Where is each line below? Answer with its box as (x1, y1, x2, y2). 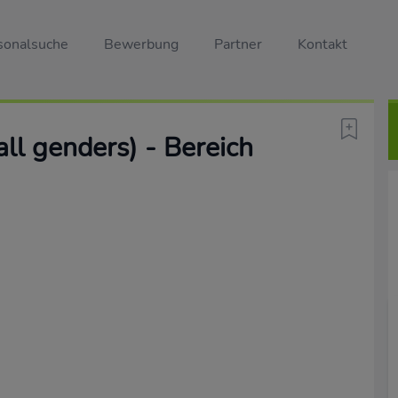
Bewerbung (104, 35, 179, 54)
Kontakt (298, 35, 347, 54)
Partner (214, 35, 262, 54)
